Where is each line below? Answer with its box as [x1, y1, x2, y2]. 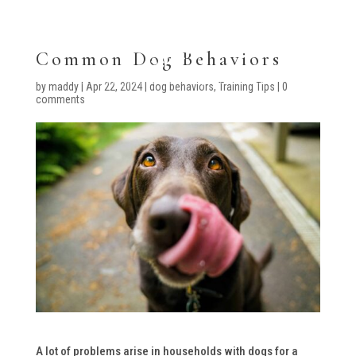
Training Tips [218, 80, 275, 93]
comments [35, 93, 85, 106]
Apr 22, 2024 [85, 80, 142, 93]
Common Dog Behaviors [35, 48, 282, 71]
